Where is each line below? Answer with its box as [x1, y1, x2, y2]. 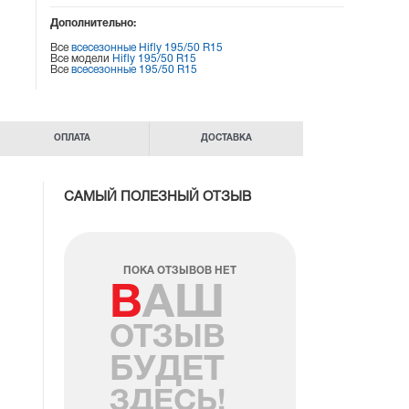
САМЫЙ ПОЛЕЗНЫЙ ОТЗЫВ [64, 191, 252, 204]
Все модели [50, 54, 113, 64]
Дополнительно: [50, 18, 137, 28]
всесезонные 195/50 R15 [71, 65, 198, 75]
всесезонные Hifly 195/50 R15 [71, 43, 224, 53]
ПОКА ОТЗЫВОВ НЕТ [123, 267, 237, 276]
